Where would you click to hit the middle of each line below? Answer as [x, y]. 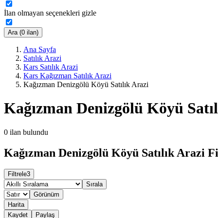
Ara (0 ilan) [23, 32]
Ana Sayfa [40, 49]
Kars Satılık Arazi [51, 67]
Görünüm [46, 195]
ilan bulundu [29, 132]
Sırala [94, 184]
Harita [16, 205]
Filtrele [17, 174]
